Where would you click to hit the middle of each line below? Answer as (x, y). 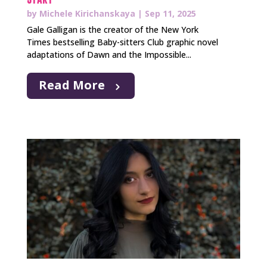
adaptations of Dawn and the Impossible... (109, 55)
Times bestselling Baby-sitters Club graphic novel (122, 42)
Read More (72, 85)
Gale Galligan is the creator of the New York (112, 30)
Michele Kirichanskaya (87, 14)
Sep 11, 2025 (170, 14)
